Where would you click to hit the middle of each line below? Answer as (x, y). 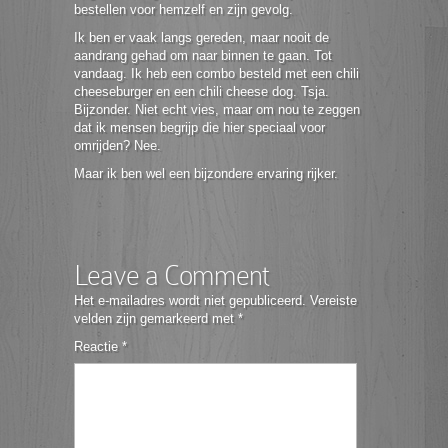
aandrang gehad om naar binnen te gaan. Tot (203, 55)
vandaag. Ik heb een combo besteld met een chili (216, 73)
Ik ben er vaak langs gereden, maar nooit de (201, 37)
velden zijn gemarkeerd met (156, 318)
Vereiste (333, 300)
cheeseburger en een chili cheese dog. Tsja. (201, 91)
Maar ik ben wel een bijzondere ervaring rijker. (206, 173)
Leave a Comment (171, 275)
